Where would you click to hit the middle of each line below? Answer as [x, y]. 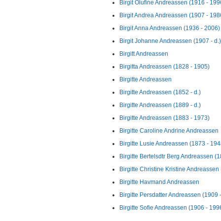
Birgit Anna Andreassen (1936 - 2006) [170, 28]
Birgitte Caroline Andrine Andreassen [169, 131]
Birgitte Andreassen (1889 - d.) [160, 105]
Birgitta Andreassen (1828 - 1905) [165, 67]
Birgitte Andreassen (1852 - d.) [160, 92]
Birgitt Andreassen [144, 54]
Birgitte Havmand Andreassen [159, 182]
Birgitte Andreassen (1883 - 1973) [165, 118]
